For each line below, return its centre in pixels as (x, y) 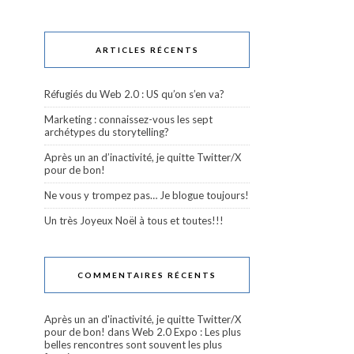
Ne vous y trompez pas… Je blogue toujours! (147, 195)
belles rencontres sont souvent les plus (133, 345)
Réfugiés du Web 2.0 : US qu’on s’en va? (134, 94)
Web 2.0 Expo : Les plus (186, 332)
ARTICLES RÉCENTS (147, 50)
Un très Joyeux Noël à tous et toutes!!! (134, 220)
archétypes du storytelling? (107, 132)
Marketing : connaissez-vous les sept (128, 119)
